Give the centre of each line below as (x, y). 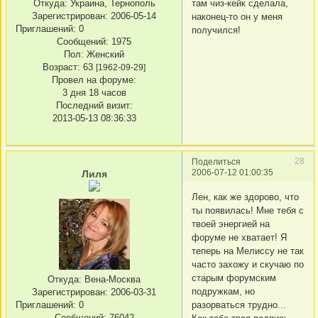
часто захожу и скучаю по (248, 265)
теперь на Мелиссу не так (248, 251)
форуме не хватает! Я (239, 238)
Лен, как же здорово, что (245, 197)
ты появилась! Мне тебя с (248, 211)
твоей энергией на (231, 224)
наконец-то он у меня (237, 17)
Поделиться (216, 161)
